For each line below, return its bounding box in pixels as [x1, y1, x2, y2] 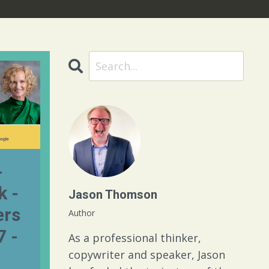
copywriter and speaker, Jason [68, 247, 225, 262]
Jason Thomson [68, 187, 157, 202]
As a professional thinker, [68, 231, 201, 246]
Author [68, 207, 95, 219]
